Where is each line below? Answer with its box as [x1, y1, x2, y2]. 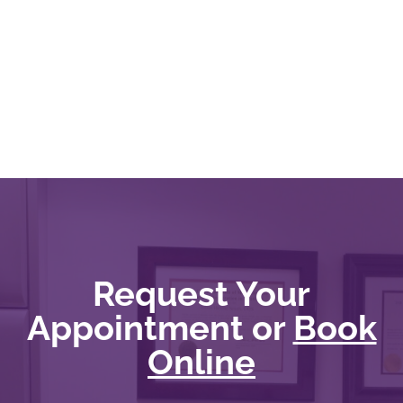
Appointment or [26, 308, 293, 349]
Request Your [93, 273, 310, 315]
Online [148, 342, 255, 383]
